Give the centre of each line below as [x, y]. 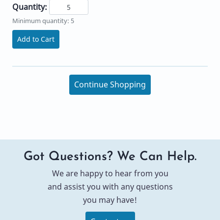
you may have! [110, 200]
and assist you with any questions [110, 186]
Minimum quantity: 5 [43, 20]
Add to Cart [36, 39]
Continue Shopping [110, 84]
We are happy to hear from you [110, 173]
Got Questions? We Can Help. [110, 157]
